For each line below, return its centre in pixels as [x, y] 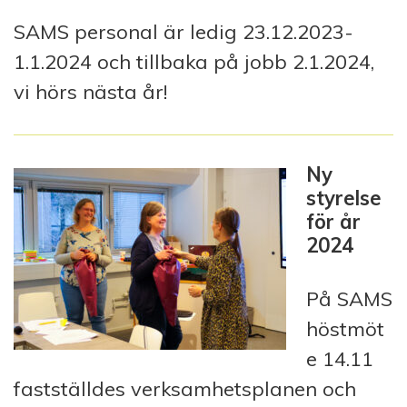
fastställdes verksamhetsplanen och [185, 388]
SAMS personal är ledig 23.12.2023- [184, 31]
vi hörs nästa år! [90, 91]
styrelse [344, 198]
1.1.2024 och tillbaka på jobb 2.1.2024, [194, 61]
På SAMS [349, 298]
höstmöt [345, 328]
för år [333, 221]
